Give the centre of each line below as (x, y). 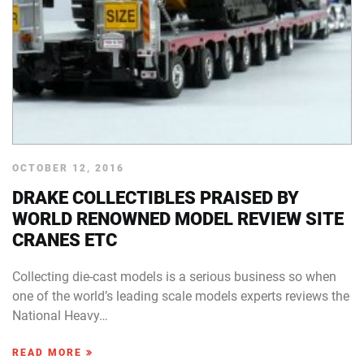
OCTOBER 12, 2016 (68, 168)
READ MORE (49, 353)
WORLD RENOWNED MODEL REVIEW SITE (178, 219)
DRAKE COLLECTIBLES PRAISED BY (156, 198)
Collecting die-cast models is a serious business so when (174, 277)
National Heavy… (60, 316)
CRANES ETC (65, 240)
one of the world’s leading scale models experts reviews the (181, 296)
